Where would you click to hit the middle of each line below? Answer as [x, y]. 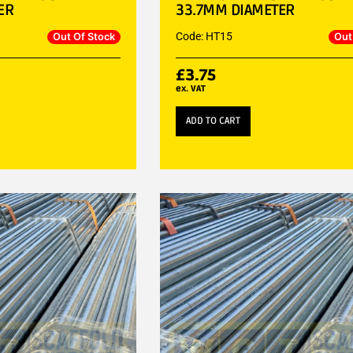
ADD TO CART [214, 121]
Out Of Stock [84, 36]
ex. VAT [191, 88]
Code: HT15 [204, 36]
